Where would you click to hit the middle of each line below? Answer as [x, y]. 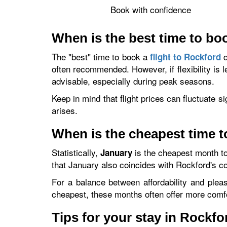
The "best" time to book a [101, 56]
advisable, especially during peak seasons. [133, 81]
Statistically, [76, 152]
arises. [65, 110]
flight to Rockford [185, 57]
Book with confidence [150, 9]
